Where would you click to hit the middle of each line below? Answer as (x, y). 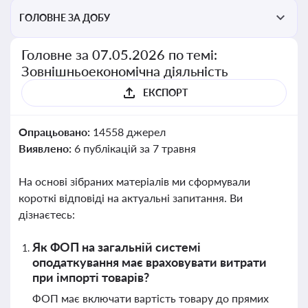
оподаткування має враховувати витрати (150, 262)
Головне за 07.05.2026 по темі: (120, 54)
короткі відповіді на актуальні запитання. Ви (131, 198)
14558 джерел (129, 132)
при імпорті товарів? (91, 277)
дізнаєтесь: (47, 214)
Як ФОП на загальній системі (117, 247)
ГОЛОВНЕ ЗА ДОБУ (65, 18)
